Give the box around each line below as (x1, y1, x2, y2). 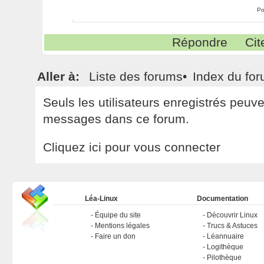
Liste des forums (88, 70, 183, 83)
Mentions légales (94, 222, 150, 230)
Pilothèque (206, 253, 242, 262)
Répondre (172, 35, 228, 49)
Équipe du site (94, 211, 141, 219)
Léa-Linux (84, 194, 118, 203)
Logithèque (206, 243, 243, 251)
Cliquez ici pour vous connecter (42, 140, 220, 154)
